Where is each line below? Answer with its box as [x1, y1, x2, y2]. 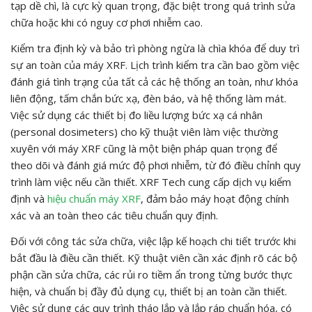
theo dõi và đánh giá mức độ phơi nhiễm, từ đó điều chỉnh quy [10, 157, 301, 172]
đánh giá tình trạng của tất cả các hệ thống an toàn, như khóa [10, 74, 298, 88]
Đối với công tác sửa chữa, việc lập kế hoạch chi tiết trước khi [10, 233, 296, 248]
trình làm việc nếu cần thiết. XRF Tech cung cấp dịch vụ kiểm [10, 174, 291, 189]
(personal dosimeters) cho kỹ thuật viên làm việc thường [10, 124, 279, 139]
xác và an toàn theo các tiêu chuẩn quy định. [10, 208, 218, 222]
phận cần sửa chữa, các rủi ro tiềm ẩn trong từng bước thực [10, 267, 292, 281]
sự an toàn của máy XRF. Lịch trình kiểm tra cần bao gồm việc [10, 57, 299, 72]
